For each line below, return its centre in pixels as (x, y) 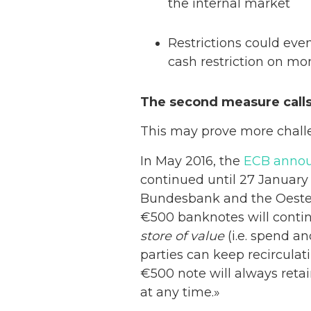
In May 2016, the (192, 161)
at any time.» (180, 292)
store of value (182, 236)
